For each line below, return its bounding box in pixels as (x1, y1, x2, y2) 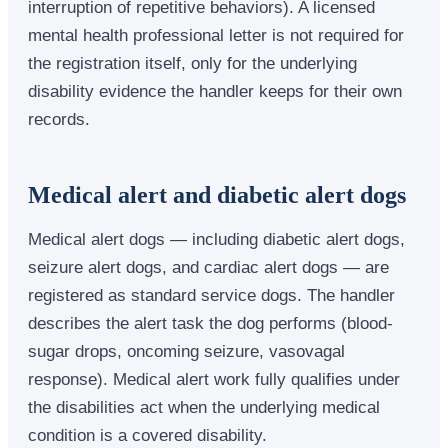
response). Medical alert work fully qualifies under (28, 369, 400, 388)
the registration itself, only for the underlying (28, 53, 357, 72)
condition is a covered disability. (28, 425, 267, 444)
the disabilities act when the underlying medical (28, 397, 380, 416)
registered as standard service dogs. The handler (28, 285, 395, 304)
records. (28, 109, 90, 128)
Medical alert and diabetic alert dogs (28, 181, 406, 208)
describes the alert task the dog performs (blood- (28, 313, 393, 332)
